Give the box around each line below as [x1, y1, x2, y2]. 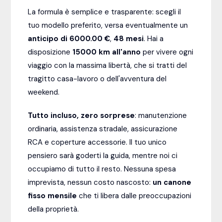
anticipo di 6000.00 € [28, 33, 111, 44]
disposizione [28, 47, 73, 57]
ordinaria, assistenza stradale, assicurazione [28, 123, 178, 134]
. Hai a [144, 33, 164, 44]
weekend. [28, 87, 60, 97]
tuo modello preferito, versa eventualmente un [28, 20, 188, 30]
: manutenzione [135, 110, 187, 120]
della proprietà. [28, 204, 79, 214]
